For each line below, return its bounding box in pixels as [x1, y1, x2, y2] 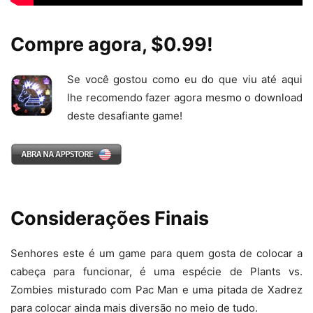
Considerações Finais [10, 206, 209, 230]
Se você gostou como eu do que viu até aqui [67, 72, 303, 86]
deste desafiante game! [67, 108, 182, 122]
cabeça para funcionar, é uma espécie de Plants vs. [10, 264, 303, 278]
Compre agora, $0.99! [10, 32, 213, 56]
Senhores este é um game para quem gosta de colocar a [10, 246, 303, 260]
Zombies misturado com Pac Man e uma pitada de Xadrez [10, 282, 303, 296]
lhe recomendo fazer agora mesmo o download [67, 90, 303, 104]
